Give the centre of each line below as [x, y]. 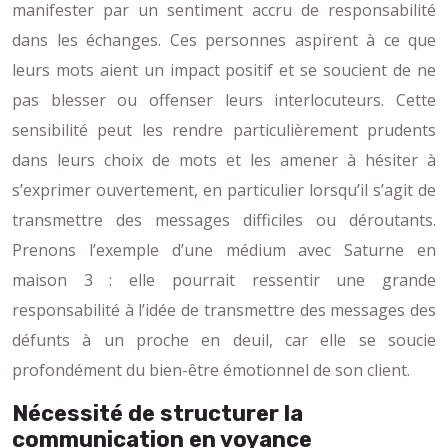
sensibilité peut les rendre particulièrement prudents [224, 129]
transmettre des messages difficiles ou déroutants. [224, 219]
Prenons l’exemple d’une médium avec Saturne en [224, 249]
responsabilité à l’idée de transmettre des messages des [224, 309]
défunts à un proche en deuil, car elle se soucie [224, 339]
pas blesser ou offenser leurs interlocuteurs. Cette [224, 99]
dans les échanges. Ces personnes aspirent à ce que [224, 39]
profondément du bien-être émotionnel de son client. [211, 369]
